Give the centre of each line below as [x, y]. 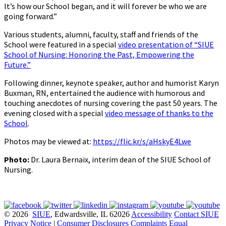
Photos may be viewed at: [48, 141]
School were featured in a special [61, 44]
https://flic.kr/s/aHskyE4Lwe [142, 141]
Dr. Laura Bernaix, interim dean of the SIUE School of [120, 159]
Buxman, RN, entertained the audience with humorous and [104, 93]
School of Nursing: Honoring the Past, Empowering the [99, 54]
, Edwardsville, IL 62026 [91, 214]
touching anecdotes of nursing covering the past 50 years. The [111, 103]
